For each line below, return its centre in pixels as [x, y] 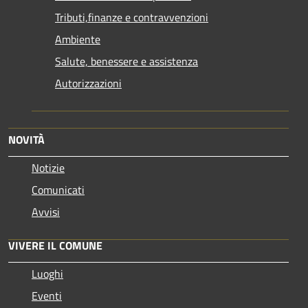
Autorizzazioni [88, 83]
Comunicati [58, 189]
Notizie [48, 167]
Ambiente [78, 39]
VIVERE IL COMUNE [55, 245]
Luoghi [47, 273]
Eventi [47, 295]
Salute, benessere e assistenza [126, 61]
